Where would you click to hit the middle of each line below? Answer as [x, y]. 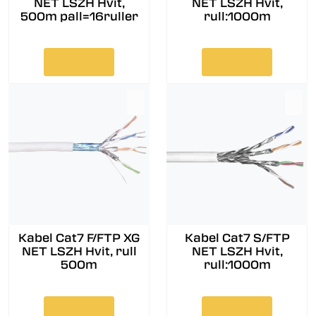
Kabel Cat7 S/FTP [237, 238]
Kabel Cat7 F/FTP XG [53, 238]
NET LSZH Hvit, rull [79, 251]
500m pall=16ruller [79, 16]
